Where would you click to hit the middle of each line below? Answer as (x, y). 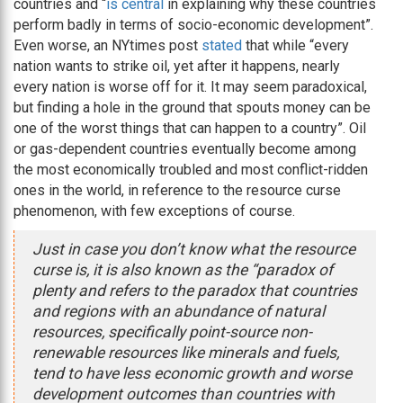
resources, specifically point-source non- (172, 332)
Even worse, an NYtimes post (107, 46)
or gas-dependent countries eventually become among (185, 149)
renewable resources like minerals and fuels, (186, 353)
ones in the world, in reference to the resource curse (177, 191)
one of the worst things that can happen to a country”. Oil (190, 129)
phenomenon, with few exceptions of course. (154, 211)
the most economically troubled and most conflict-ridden (191, 170)
